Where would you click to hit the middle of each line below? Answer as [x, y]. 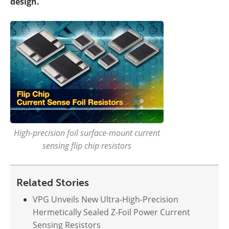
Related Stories [53, 182]
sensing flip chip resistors [87, 145]
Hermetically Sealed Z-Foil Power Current [111, 212]
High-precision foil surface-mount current [87, 133]
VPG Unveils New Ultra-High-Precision [106, 199]
